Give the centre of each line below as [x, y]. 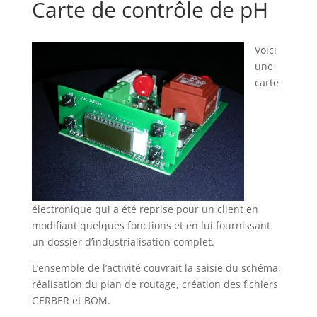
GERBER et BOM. [71, 300]
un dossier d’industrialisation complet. [123, 242]
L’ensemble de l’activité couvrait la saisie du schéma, [156, 268]
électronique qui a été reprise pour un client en [145, 209]
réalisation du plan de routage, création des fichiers [155, 284]
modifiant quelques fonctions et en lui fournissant [151, 225]
